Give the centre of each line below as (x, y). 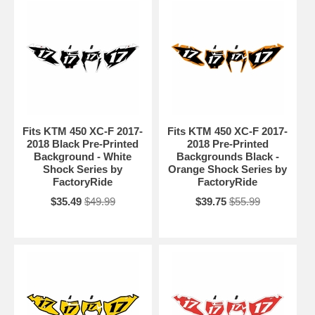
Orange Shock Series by (228, 169)
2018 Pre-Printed (227, 144)
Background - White (83, 157)
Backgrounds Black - (227, 157)
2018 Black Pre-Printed (83, 144)
